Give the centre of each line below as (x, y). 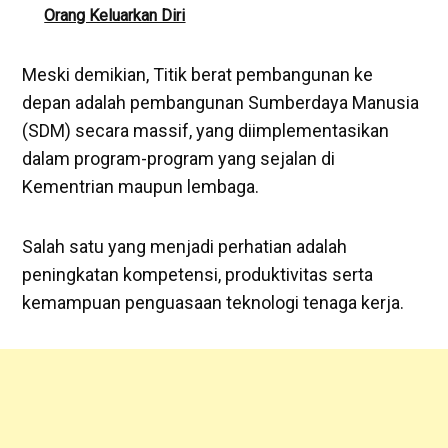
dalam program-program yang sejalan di (179, 159)
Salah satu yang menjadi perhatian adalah (185, 247)
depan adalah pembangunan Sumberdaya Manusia (221, 103)
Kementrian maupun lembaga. (141, 187)
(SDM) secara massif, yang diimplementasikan (206, 131)
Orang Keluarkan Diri (115, 16)
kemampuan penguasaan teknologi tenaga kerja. (213, 303)
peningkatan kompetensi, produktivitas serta (198, 275)
